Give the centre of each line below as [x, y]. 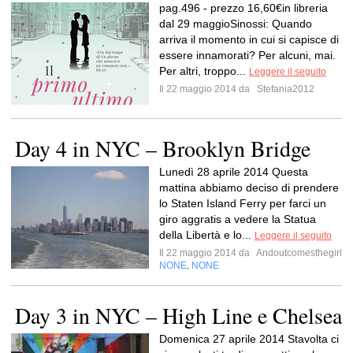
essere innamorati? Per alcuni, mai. [247, 55]
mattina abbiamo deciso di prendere [249, 188]
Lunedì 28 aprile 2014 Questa [234, 172]
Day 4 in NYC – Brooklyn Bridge [163, 148]
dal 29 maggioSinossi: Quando [236, 24]
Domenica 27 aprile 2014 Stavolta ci [249, 339]
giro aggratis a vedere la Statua [238, 219]
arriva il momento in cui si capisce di [249, 39]
